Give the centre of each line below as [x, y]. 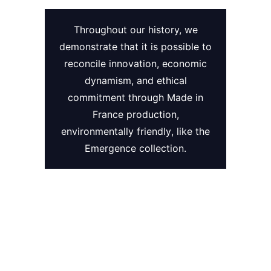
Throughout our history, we [135, 29]
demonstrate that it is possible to [135, 46]
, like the [191, 131]
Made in [185, 97]
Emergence [110, 148]
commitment [96, 97]
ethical [171, 80]
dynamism [108, 80]
